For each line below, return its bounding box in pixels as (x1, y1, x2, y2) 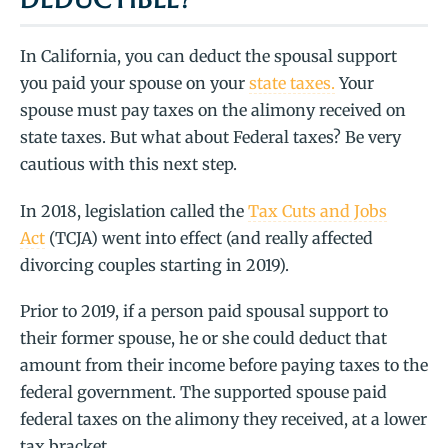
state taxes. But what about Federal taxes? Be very (20, 127, 401, 148)
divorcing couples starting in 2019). (20, 254, 293, 275)
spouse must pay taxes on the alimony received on (20, 100, 406, 121)
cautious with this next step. (20, 154, 237, 175)
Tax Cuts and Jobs (248, 200, 387, 221)
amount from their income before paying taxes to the (20, 354, 428, 375)
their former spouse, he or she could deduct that (20, 327, 387, 348)
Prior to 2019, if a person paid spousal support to (20, 300, 388, 321)
